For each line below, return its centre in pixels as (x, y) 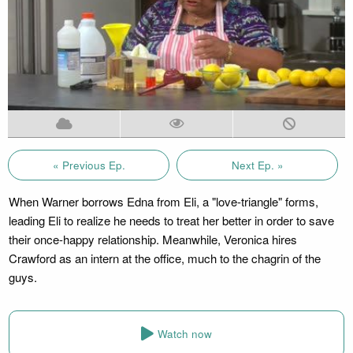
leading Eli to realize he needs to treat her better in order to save (171, 220)
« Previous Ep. (89, 165)
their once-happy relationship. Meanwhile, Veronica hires (152, 239)
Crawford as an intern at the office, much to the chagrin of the (164, 258)
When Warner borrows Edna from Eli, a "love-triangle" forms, (163, 201)
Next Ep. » (257, 165)
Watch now (185, 334)
